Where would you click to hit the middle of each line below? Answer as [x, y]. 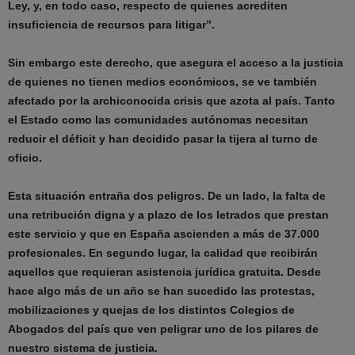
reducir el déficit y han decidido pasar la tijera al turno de [163, 139]
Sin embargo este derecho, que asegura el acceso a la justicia [176, 63]
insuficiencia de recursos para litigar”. [111, 25]
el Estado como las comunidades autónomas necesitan [158, 120]
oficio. [27, 158]
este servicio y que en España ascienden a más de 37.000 [164, 234]
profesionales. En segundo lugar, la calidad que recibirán [163, 253]
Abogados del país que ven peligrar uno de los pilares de [163, 329]
